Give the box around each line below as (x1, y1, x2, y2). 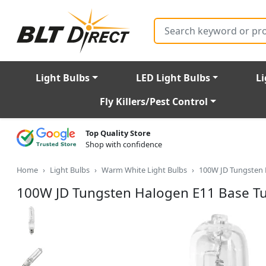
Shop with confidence (85, 139, 162, 150)
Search (154, 17, 178, 28)
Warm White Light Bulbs (102, 164, 187, 176)
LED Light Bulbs (135, 71, 210, 85)
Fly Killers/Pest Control (100, 95, 208, 109)
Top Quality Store (85, 128, 151, 139)
